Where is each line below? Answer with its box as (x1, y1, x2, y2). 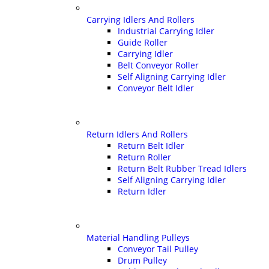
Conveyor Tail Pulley (118, 243, 198, 255)
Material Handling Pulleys (86, 231, 190, 243)
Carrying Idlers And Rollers (86, 13, 195, 25)
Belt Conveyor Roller (118, 59, 199, 71)
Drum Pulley (118, 254, 167, 266)
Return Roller (118, 151, 171, 163)
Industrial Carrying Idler (118, 25, 214, 37)
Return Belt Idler (118, 139, 184, 151)
